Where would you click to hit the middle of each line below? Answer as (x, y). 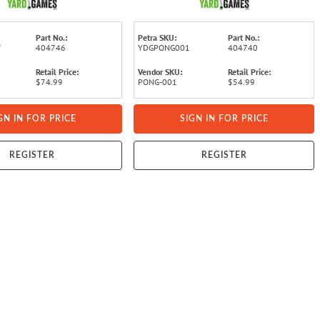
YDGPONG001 (164, 47)
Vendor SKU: (160, 71)
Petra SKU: (157, 37)
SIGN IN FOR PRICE (224, 118)
